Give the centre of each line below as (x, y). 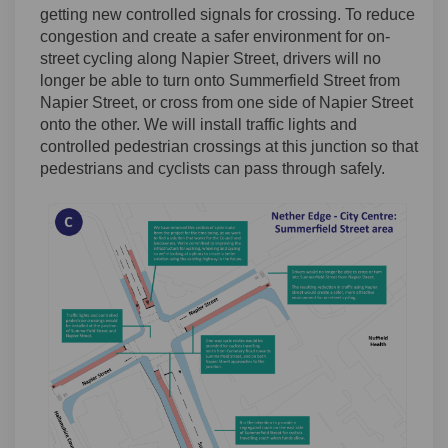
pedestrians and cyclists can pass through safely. (212, 169)
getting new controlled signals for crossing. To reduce (227, 15)
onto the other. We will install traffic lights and (198, 125)
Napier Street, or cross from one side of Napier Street (226, 103)
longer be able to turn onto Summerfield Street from (220, 81)
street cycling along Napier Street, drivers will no (210, 59)
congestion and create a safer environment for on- (215, 37)
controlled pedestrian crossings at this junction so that (229, 147)
